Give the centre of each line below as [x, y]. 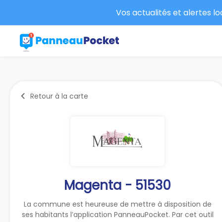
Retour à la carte [59, 96]
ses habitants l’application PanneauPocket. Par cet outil [117, 214]
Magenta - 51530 [118, 185]
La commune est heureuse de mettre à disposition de [117, 204]
